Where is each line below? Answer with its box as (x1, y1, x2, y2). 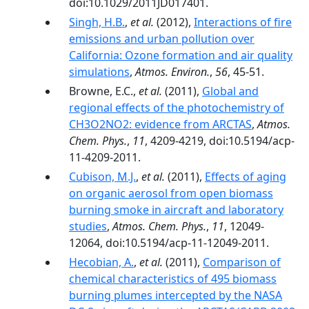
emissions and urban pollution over (69, 31, 255, 46)
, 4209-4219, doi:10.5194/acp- (145, 133, 295, 148)
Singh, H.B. (69, 14, 125, 30)
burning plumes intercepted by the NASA (69, 288, 282, 303)
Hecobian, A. (69, 255, 134, 270)
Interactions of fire (194, 14, 292, 30)
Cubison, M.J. (69, 169, 136, 184)
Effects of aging (205, 169, 286, 184)
